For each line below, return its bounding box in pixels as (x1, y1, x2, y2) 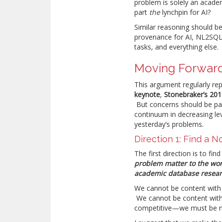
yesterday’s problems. (134, 119, 204, 129)
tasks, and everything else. (134, 42, 219, 52)
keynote (134, 90, 161, 99)
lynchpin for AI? (160, 7, 211, 17)
